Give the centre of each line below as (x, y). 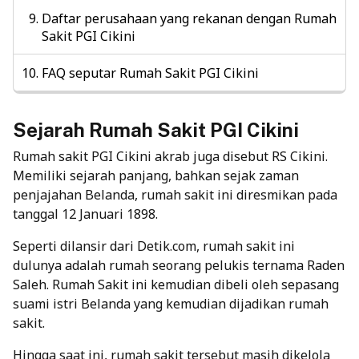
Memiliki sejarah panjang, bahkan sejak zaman (156, 175)
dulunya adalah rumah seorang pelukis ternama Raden (179, 265)
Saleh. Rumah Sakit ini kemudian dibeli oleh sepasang (176, 284)
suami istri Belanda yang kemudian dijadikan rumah (171, 303)
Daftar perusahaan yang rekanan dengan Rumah (189, 18)
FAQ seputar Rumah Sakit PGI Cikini (150, 73)
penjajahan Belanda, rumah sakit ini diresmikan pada (175, 194)
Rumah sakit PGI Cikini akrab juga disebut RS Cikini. (170, 156)
